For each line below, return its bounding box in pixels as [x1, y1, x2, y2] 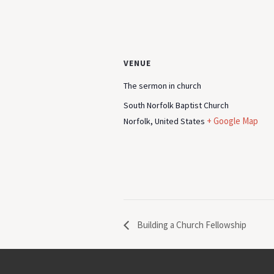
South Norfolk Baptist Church [124, 100, 229, 111]
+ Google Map [207, 115, 258, 127]
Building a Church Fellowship [135, 218, 246, 231]
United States [155, 116, 205, 127]
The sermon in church [124, 80, 201, 91]
